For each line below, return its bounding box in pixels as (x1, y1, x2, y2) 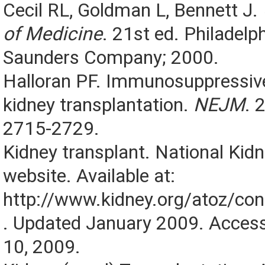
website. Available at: (3, 165, 175, 188)
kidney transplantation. (3, 94, 193, 117)
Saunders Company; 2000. (3, 47, 219, 69)
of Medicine (3, 23, 102, 46)
